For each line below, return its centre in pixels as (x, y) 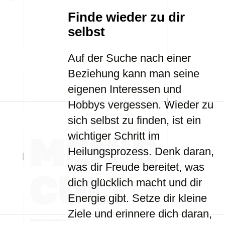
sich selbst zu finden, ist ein (134, 120)
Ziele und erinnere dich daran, (140, 214)
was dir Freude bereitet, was (136, 167)
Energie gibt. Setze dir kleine (137, 198)
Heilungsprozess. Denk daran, (141, 151)
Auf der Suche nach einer (129, 58)
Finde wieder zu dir (126, 17)
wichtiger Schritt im (114, 136)
